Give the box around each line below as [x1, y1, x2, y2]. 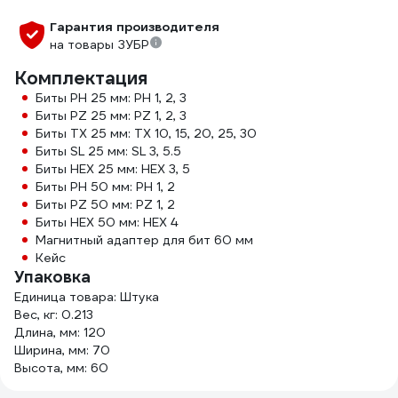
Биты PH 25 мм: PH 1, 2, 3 [36, 90, 187, 107]
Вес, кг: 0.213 [14, 306, 93, 323]
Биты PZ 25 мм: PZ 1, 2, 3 [36, 107, 187, 124]
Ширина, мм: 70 [14, 342, 110, 359]
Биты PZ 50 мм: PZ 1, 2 [36, 196, 175, 213]
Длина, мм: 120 [14, 324, 106, 341]
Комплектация [14, 67, 147, 91]
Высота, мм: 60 [14, 360, 108, 377]
